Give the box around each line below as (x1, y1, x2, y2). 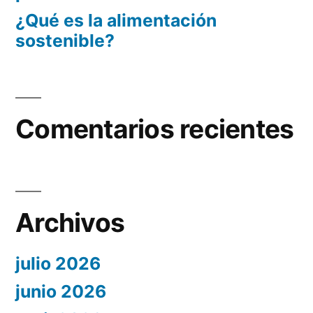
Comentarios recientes (15, 113, 294, 145)
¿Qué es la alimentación (15, 10, 217, 31)
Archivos (15, 207, 125, 239)
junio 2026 (15, 281, 106, 303)
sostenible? (15, 30, 115, 52)
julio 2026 (15, 253, 101, 275)
